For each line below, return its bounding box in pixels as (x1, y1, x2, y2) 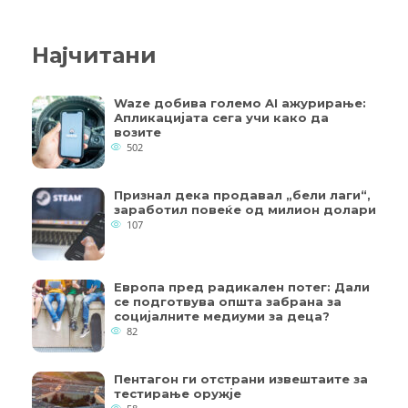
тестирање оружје (114, 386, 241, 402)
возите (114, 125, 161, 140)
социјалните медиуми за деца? (114, 309, 330, 324)
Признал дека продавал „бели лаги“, (114, 188, 371, 203)
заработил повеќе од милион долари (114, 202, 376, 218)
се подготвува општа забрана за (114, 294, 342, 310)
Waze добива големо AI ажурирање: (114, 96, 366, 111)
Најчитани (32, 42, 157, 69)
